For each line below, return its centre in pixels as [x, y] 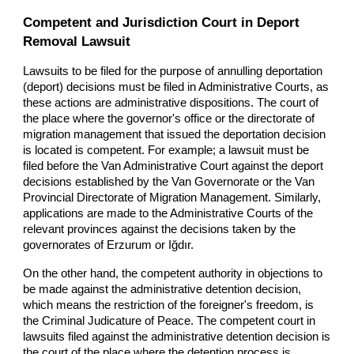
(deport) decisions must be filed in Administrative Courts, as [176, 87]
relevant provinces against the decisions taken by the [160, 229]
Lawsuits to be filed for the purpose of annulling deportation [173, 71]
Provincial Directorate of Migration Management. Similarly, [172, 197]
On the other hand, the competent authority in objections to [173, 273]
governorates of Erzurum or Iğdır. [109, 245]
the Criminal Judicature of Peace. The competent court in [169, 320]
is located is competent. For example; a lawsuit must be [166, 150]
